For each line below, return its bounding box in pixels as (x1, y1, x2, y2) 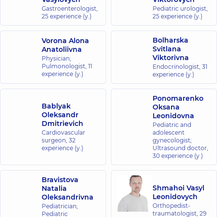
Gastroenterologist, (42, 5, 98, 12)
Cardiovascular (42, 129, 85, 136)
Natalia (42, 184, 67, 193)
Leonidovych (153, 192, 198, 201)
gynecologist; (153, 137, 192, 144)
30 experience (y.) (153, 152, 203, 159)
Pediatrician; (42, 202, 78, 210)
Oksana (153, 103, 180, 111)
